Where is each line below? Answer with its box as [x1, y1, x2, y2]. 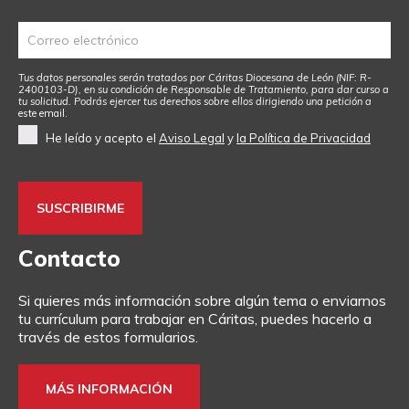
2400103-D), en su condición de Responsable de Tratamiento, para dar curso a [18, 83, 389, 96]
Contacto [18, 243, 121, 272]
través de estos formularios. [18, 327, 198, 346]
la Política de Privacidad [236, 130, 371, 145]
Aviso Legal [159, 130, 225, 145]
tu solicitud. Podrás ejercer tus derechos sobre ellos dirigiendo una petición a [18, 95, 372, 108]
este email [18, 107, 65, 120]
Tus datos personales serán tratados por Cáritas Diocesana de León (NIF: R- [18, 71, 372, 84]
